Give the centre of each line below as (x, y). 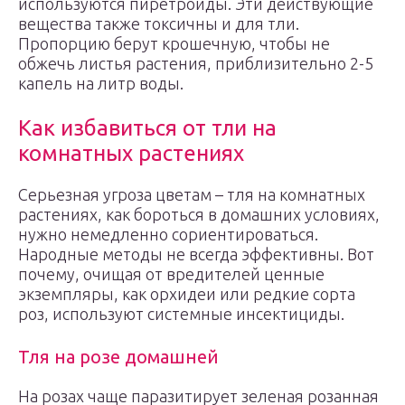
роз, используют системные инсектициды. (181, 314)
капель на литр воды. (101, 83)
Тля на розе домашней (118, 357)
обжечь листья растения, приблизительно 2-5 (196, 63)
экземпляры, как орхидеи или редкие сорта (187, 294)
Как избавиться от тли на (147, 128)
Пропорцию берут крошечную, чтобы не (174, 43)
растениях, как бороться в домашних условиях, (199, 214)
